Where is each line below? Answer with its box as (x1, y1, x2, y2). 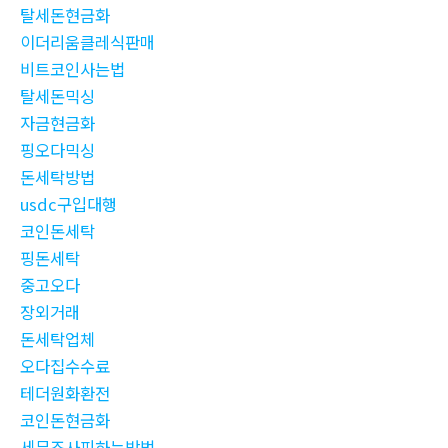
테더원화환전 (20, 381, 110, 406)
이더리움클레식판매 (20, 30, 155, 55)
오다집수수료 (20, 354, 110, 379)
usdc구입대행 (20, 192, 117, 217)
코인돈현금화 (20, 408, 110, 433)
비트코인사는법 (20, 57, 125, 82)
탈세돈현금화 (20, 3, 110, 28)
